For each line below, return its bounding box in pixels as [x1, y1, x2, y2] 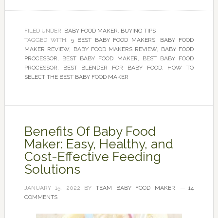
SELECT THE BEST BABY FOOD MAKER [24, 73, 128, 80]
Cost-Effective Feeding [24, 149, 161, 164]
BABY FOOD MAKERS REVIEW [73, 46, 157, 53]
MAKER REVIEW [24, 46, 70, 53]
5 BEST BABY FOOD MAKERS [71, 36, 156, 43]
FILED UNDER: [24, 27, 64, 34]
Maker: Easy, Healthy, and [24, 137, 173, 151]
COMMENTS [24, 194, 57, 200]
